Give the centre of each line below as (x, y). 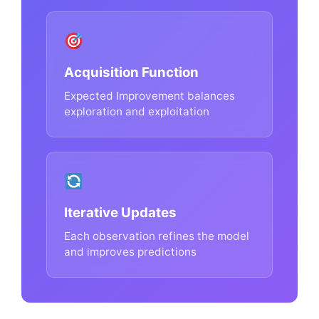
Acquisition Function (131, 72)
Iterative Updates (120, 213)
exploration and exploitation (137, 111)
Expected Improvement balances (150, 96)
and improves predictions (130, 252)
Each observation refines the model (157, 236)
